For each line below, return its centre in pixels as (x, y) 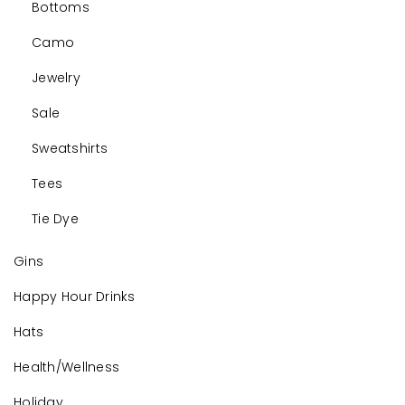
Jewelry (56, 78)
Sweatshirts (70, 149)
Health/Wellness (67, 367)
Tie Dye (55, 219)
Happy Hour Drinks (75, 297)
